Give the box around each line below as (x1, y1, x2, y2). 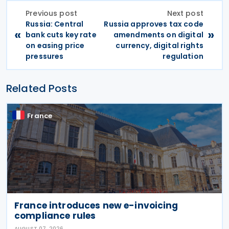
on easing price (26, 40, 85, 51)
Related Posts (6, 81, 77, 96)
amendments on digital (113, 29, 203, 40)
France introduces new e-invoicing (14, 199, 178, 212)
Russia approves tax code (104, 18, 203, 29)
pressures (26, 51, 64, 61)
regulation (163, 51, 203, 61)
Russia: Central (26, 18, 84, 29)
